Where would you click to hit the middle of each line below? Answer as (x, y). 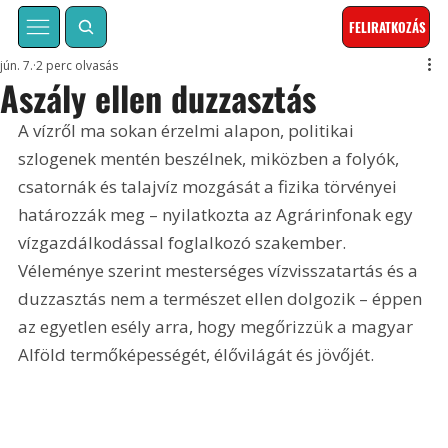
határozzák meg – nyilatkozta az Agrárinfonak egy (218, 215)
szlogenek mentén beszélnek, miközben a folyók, (211, 159)
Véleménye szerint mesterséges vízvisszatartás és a (220, 271)
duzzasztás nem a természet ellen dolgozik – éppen (222, 299)
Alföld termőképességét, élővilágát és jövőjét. (196, 355)
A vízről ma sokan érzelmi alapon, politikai (188, 131)
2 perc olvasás (77, 66)
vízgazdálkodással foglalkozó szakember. (184, 243)
